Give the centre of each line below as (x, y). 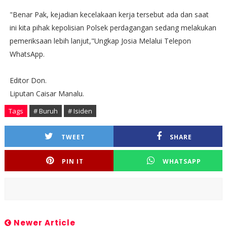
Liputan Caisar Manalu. (47, 93)
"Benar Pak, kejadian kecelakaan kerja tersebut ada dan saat (109, 14)
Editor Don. (28, 80)
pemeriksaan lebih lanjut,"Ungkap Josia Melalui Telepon (100, 41)
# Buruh (45, 111)
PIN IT (73, 161)
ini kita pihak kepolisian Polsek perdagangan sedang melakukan (113, 28)
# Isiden (80, 111)
